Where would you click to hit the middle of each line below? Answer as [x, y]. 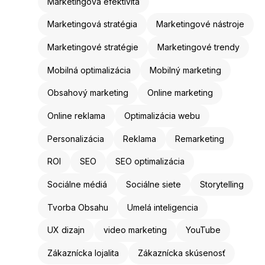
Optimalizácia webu [162, 116]
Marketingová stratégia [92, 24]
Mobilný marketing [185, 70]
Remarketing [200, 138]
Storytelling [222, 185]
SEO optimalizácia [150, 161]
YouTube [203, 230]
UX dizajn [66, 230]
